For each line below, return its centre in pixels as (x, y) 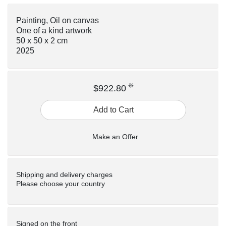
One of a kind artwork (54, 31)
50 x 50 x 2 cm (42, 41)
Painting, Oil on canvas (58, 20)
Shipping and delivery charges (64, 175)
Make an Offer (115, 137)
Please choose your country (61, 184)
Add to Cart (113, 110)
